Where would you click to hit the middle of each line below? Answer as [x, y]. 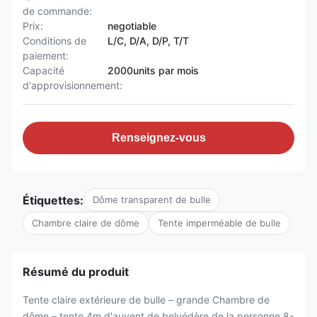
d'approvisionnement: [73, 85]
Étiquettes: [53, 200]
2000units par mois [153, 70]
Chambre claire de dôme [86, 223]
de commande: [57, 11]
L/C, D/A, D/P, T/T [148, 41]
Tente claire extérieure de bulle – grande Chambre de [146, 300]
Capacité [44, 70]
